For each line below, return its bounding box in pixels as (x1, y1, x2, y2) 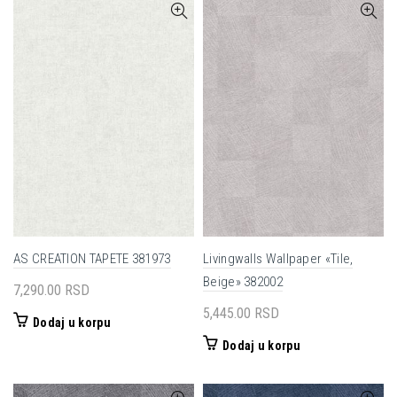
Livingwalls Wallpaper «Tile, (203, 251, 354, 267)
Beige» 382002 (203, 274, 283, 290)
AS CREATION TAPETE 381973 (13, 251, 171, 267)
